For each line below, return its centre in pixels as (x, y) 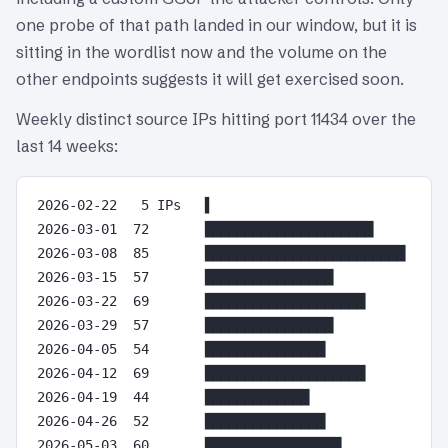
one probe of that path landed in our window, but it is (216, 24)
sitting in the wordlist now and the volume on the (201, 51)
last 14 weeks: (67, 146)
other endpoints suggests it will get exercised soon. (210, 78)
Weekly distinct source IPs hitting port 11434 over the (216, 119)
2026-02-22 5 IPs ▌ (125, 205)
